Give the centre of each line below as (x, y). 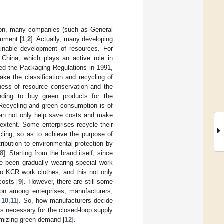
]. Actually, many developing (72, 39)
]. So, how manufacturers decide (65, 200)
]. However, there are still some (68, 181)
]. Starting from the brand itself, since (58, 153)
